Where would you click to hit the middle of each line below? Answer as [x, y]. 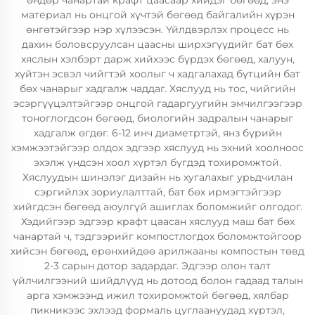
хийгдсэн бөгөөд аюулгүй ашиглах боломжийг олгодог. [157, 207]
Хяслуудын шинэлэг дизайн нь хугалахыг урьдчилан [157, 177]
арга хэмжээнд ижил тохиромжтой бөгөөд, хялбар [157, 295]
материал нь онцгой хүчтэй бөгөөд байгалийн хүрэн [157, 15]
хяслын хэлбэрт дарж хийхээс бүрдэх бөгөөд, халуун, [157, 59]
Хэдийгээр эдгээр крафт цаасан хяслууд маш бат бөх [157, 221]
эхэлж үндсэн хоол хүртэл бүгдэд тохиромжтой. [157, 162]
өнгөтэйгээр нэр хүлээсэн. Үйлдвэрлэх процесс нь [157, 30]
